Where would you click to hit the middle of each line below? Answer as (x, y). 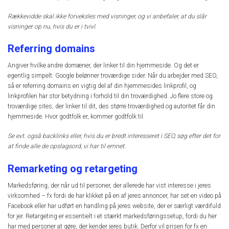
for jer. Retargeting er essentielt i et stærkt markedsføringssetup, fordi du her (112, 216)
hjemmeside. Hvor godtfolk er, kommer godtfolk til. (76, 117)
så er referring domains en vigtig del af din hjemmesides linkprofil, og (102, 86)
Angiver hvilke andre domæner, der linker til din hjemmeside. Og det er (103, 66)
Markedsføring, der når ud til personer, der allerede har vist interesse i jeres (109, 185)
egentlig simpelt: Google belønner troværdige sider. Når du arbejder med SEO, (113, 76)
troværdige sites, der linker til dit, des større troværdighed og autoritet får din (111, 107)
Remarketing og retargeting (73, 168)
